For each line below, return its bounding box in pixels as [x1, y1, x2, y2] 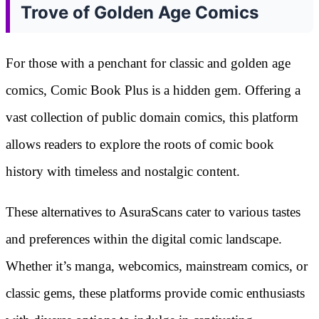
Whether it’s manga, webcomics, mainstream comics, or [6, 258, 308, 274]
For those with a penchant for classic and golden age [6, 56, 291, 71]
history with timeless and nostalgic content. [6, 164, 240, 179]
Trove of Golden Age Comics [21, 2, 258, 23]
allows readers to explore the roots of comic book [6, 137, 274, 152]
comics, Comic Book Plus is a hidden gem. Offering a [6, 83, 300, 98]
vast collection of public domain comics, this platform [6, 110, 298, 125]
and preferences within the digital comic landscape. [6, 231, 282, 247]
